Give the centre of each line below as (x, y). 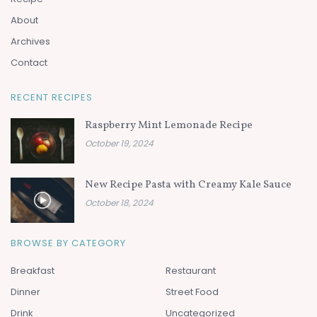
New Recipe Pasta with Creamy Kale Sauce (188, 185)
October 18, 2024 (119, 203)
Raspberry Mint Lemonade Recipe (169, 125)
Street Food (192, 292)
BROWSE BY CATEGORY (68, 243)
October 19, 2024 (119, 143)
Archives (30, 41)
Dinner (25, 292)
